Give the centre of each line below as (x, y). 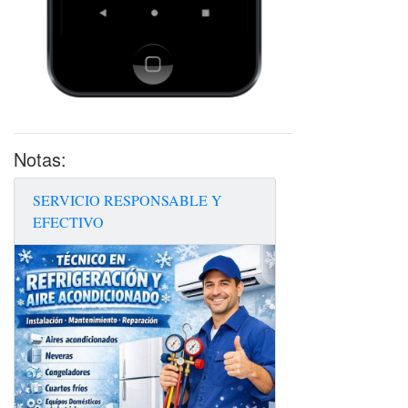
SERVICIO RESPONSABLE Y (127, 200)
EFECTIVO (68, 222)
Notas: (40, 159)
